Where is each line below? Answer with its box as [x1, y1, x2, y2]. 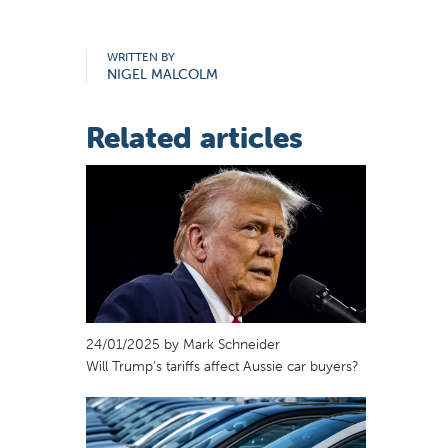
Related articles [86, 119, 303, 156]
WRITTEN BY [107, 49, 175, 64]
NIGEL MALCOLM [107, 65, 218, 83]
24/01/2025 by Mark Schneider [86, 334, 280, 353]
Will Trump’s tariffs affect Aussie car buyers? [86, 356, 358, 375]
